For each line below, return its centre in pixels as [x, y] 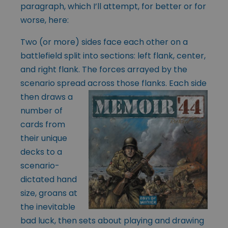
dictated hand [49, 179]
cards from [43, 124]
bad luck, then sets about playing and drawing [112, 220]
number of [41, 110]
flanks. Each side [173, 83]
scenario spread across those [80, 83]
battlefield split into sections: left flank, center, [113, 55]
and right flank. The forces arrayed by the [104, 69]
